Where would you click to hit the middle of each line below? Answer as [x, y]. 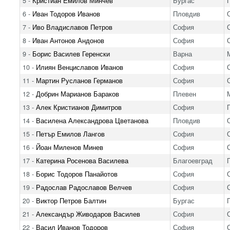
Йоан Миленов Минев [69, 147]
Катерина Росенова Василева [82, 160]
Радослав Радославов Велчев [84, 187]
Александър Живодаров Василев [88, 214]
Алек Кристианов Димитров [79, 107]
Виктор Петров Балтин [71, 200]
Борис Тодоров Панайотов [76, 174]
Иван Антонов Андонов [68, 40]
